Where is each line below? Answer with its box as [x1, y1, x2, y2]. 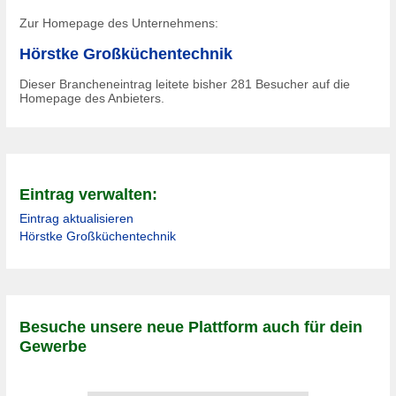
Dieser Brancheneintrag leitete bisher [19, 77, 231, 91]
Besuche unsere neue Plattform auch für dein [19, 317, 362, 336]
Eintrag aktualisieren [19, 211, 133, 225]
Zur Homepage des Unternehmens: [19, 16, 218, 30]
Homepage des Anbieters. [19, 91, 164, 105]
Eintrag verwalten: [19, 185, 157, 203]
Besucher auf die [252, 77, 350, 91]
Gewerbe [19, 337, 87, 355]
